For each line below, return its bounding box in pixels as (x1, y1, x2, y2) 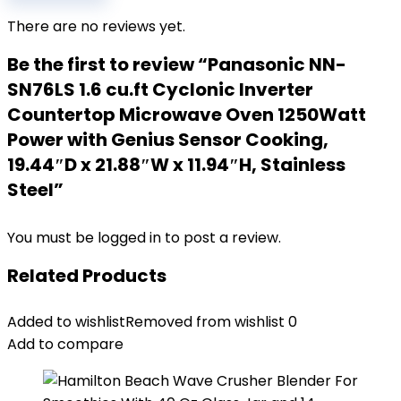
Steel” (7, 177, 64, 202)
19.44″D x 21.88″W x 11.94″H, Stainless (7, 152, 346, 177)
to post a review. (165, 227, 281, 248)
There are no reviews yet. (7, 16, 185, 37)
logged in (98, 227, 165, 248)
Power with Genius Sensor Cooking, (7, 127, 328, 152)
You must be (7, 227, 98, 248)
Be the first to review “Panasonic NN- (7, 52, 346, 77)
